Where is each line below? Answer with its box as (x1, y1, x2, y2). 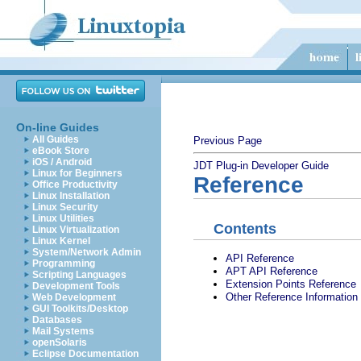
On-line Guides (16, 121, 99, 134)
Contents (214, 220, 276, 237)
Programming (32, 258, 95, 269)
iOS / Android (32, 156, 92, 168)
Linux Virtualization (32, 224, 119, 235)
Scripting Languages (32, 269, 127, 280)
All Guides (32, 134, 79, 145)
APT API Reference (226, 264, 317, 277)
